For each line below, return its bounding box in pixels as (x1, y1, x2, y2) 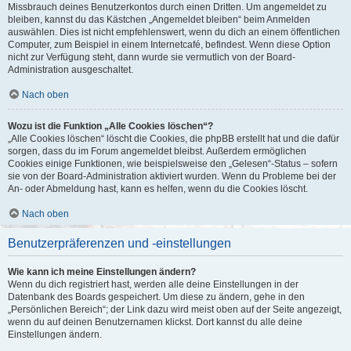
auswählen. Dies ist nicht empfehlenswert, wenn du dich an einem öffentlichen (8, 27, 340, 38)
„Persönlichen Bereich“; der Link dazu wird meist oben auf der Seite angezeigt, (8, 304, 342, 315)
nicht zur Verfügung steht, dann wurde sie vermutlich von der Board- (8, 52, 295, 63)
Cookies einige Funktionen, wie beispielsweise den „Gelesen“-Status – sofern (8, 158, 338, 169)
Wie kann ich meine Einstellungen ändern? (8, 266, 196, 277)
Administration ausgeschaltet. (8, 64, 133, 75)
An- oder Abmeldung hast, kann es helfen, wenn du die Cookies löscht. (8, 183, 308, 194)
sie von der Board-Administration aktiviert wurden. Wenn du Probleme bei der (8, 171, 336, 182)
